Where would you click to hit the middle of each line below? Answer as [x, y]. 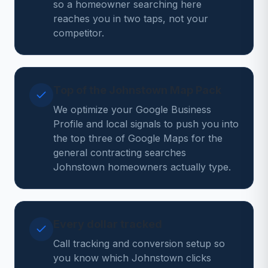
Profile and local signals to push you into [146, 124]
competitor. [79, 33]
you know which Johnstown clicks [132, 258]
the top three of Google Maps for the [138, 138]
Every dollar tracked [108, 224]
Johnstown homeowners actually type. [142, 167]
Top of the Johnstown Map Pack [137, 90]
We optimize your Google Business [132, 109]
